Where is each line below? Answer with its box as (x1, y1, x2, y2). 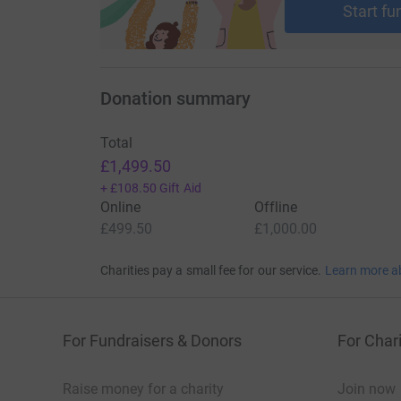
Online (99, 199, 141, 217)
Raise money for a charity (63, 380, 224, 398)
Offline (253, 199, 298, 217)
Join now (337, 380, 396, 398)
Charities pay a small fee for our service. (99, 263, 322, 278)
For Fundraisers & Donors (63, 331, 242, 351)
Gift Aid (159, 181, 201, 196)
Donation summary (99, 88, 251, 110)
